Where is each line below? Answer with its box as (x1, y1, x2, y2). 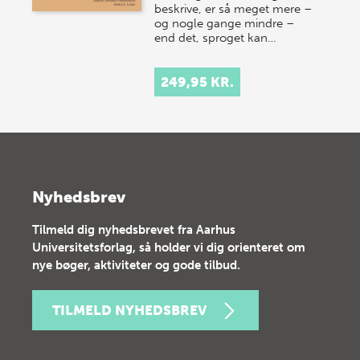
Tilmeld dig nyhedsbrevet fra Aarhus (32, 222, 235, 237)
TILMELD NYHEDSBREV (52, 301, 207, 318)
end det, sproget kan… (154, 30, 277, 45)
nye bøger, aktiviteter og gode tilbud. (32, 257, 240, 272)
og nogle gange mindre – (154, 15, 296, 31)
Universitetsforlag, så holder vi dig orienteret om (32, 239, 305, 255)
